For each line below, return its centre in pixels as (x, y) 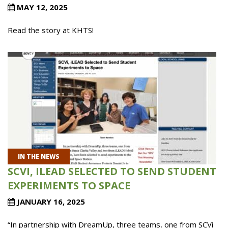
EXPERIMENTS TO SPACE (69, 186)
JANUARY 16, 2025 (50, 202)
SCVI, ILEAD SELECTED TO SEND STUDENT (112, 171)
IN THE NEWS (39, 156)
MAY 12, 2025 (41, 7)
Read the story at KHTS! (51, 30)
